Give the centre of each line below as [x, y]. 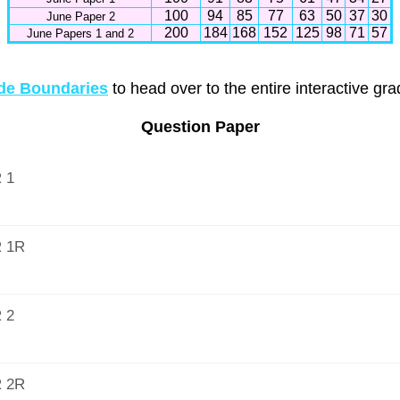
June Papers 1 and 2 [80, 34]
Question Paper [200, 127]
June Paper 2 [80, 17]
